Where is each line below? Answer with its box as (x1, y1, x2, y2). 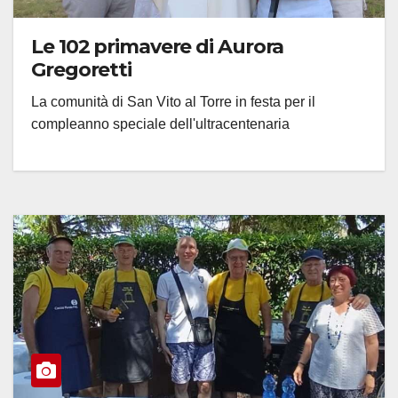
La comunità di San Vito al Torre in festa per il (31, 93, 315, 109)
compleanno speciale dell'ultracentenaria (31, 115, 290, 131)
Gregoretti (31, 57, 132, 82)
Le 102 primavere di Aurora (31, 34, 284, 59)
